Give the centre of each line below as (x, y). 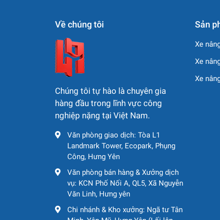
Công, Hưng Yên (94, 157)
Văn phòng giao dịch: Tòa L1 (114, 135)
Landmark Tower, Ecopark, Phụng (121, 146)
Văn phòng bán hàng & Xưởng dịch (123, 172)
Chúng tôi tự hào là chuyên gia (110, 91)
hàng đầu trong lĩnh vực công (109, 103)
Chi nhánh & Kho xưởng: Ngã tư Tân (125, 210)
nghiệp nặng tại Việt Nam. (102, 115)
